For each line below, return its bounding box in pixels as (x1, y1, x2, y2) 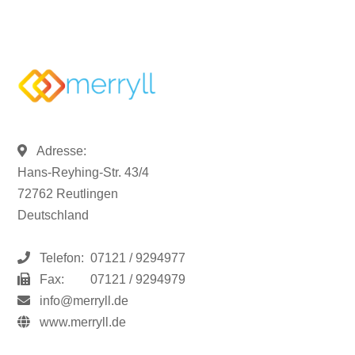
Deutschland (17, 208, 90, 223)
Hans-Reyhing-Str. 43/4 (17, 166, 150, 180)
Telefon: (30, 251, 85, 265)
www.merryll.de (40, 315, 127, 330)
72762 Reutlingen (17, 187, 119, 201)
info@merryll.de (40, 294, 129, 308)
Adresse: (27, 144, 87, 158)
